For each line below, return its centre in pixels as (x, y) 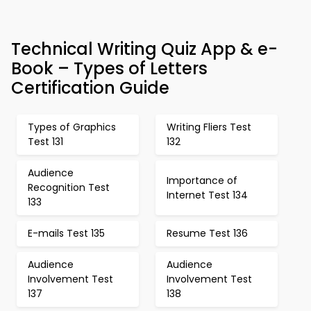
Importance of (202, 180)
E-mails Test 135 (66, 233)
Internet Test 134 (207, 195)
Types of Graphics (72, 127)
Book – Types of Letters (109, 68)
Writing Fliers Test (209, 127)
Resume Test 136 (207, 233)
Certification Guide (90, 88)
